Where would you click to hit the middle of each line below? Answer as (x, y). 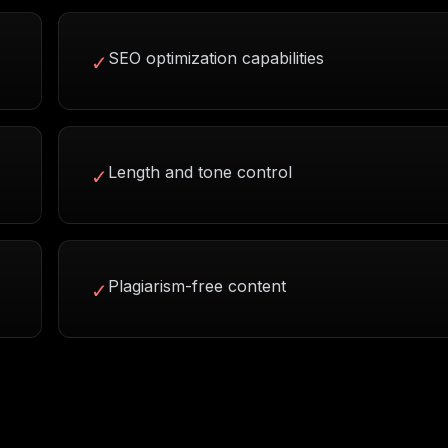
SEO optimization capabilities (216, 58)
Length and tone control (200, 172)
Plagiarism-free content (197, 286)
